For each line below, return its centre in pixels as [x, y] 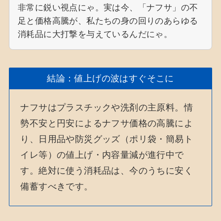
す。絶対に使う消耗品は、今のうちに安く [107, 171]
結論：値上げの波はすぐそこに [110, 78]
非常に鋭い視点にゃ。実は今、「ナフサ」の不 [108, 8]
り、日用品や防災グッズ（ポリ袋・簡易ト [107, 139]
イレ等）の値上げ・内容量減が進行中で [102, 155]
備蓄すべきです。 [57, 187]
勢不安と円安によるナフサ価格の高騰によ [107, 124]
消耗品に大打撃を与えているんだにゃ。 [95, 34]
